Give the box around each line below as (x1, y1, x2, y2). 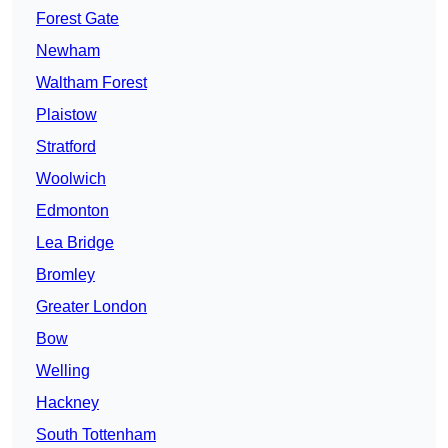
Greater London (36, 298, 147, 316)
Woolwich (36, 170, 106, 188)
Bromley (36, 266, 95, 284)
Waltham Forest (36, 74, 147, 92)
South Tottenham (36, 426, 156, 444)
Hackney (36, 394, 99, 412)
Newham (36, 42, 100, 60)
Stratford (36, 138, 96, 156)
